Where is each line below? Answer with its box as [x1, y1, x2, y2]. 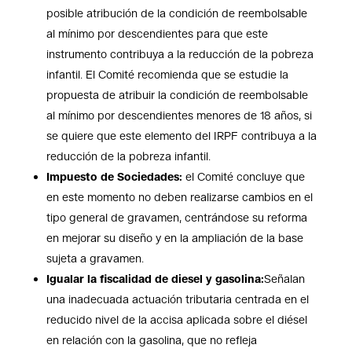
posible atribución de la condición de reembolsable [46, 5, 307, 22]
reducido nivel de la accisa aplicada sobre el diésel [46, 312, 307, 328]
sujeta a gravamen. [46, 251, 144, 267]
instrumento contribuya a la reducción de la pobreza [46, 46, 313, 63]
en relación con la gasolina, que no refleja [46, 332, 257, 349]
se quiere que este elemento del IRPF [46, 128, 241, 145]
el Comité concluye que [181, 169, 305, 185]
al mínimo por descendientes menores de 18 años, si [46, 108, 312, 124]
